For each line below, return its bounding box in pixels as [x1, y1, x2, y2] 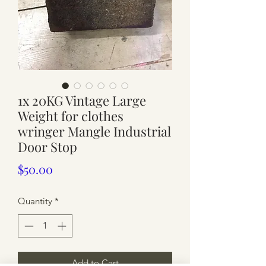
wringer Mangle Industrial [18, 122, 171, 140]
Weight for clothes [18, 107, 123, 125]
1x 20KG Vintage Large [18, 91, 146, 109]
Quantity [18, 195, 52, 207]
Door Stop [18, 138, 77, 156]
